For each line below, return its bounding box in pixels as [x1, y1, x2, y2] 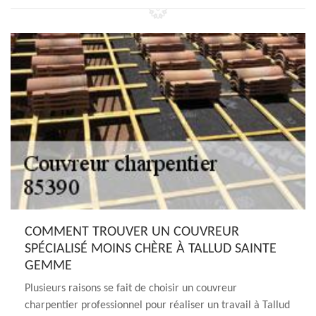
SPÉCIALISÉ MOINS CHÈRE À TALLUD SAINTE [25, 242, 276, 256]
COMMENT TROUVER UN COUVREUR [25, 225, 239, 239]
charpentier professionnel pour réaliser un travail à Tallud [25, 300, 290, 311]
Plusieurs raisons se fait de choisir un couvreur [25, 283, 237, 294]
